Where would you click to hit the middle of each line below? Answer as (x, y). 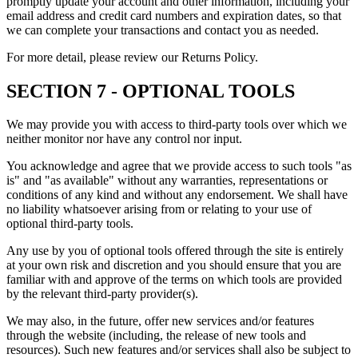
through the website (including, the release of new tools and (156, 336)
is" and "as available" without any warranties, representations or (167, 181)
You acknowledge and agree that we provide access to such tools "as (179, 166)
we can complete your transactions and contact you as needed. (163, 30)
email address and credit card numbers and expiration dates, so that (174, 15)
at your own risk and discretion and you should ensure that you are (174, 265)
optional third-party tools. (70, 224)
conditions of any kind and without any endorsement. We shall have (177, 195)
